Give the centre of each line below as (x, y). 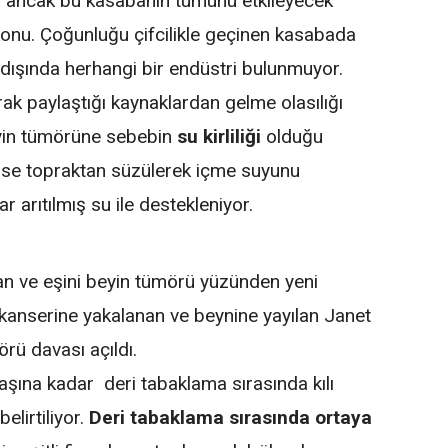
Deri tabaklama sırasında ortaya (231, 417)
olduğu (292, 136)
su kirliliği (219, 136)
